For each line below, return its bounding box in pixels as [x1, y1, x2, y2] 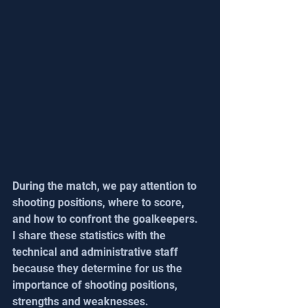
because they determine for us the [12, 261, 185, 275]
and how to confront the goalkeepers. [12, 212, 201, 225]
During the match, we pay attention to [12, 179, 199, 192]
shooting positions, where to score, [12, 195, 187, 209]
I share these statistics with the [12, 228, 168, 242]
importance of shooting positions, [12, 278, 180, 291]
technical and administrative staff [12, 245, 181, 258]
